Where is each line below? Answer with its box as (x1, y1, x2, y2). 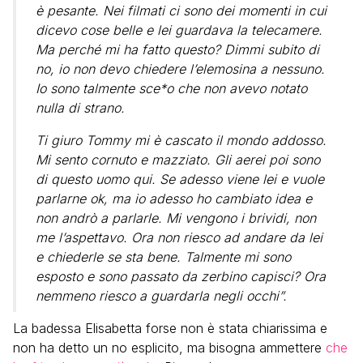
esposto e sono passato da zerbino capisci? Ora (36, 267, 326, 284)
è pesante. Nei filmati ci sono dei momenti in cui (36, 2, 327, 19)
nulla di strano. (36, 99, 125, 116)
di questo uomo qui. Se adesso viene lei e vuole (36, 170, 324, 187)
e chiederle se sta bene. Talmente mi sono (36, 248, 291, 265)
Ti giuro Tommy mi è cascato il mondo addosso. (36, 131, 327, 148)
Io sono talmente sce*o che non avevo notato (36, 79, 307, 96)
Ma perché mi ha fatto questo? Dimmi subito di (36, 41, 319, 58)
